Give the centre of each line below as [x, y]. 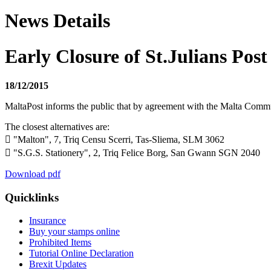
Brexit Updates [58, 264]
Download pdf [33, 174]
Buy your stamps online [74, 232]
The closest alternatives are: [57, 127]
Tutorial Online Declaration [81, 253]
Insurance [47, 221]
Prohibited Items [60, 243]
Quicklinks [32, 197]
